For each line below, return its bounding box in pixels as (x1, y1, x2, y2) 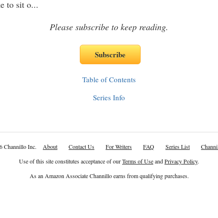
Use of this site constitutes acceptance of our (19, 157, 122, 165)
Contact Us (69, 143, 94, 150)
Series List (165, 143, 190, 150)
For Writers (106, 143, 132, 150)
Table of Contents (82, 74, 136, 84)
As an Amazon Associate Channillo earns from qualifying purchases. (29, 172, 189, 180)
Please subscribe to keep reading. (50, 21, 168, 33)
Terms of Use (122, 157, 153, 165)
